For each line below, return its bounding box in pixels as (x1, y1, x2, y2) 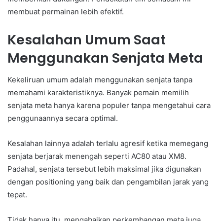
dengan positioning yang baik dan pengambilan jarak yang (7, 177, 209, 187)
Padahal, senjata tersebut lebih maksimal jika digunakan (7, 164, 201, 174)
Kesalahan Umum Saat (7, 30, 166, 49)
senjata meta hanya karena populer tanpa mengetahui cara (7, 101, 211, 110)
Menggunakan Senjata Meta (7, 48, 203, 67)
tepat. (7, 190, 27, 200)
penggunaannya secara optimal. (7, 113, 118, 123)
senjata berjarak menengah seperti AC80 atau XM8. (7, 151, 186, 161)
